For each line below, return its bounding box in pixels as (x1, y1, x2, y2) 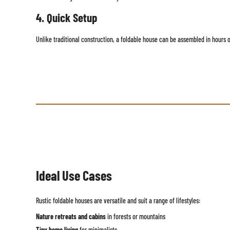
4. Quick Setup (35, 10, 97, 25)
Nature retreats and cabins (35, 212, 106, 221)
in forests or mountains (105, 212, 165, 221)
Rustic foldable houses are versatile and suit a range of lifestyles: (35, 196, 200, 205)
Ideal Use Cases (35, 167, 112, 183)
